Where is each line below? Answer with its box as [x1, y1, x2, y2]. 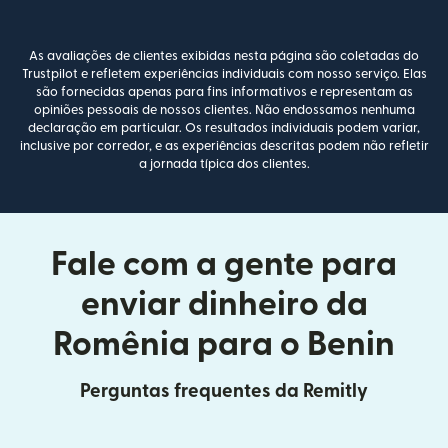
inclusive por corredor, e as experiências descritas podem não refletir [19, 140, 429, 153]
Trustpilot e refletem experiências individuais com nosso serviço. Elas [21, 68, 427, 81]
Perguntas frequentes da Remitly [80, 382, 368, 402]
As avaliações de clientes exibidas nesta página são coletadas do [29, 50, 419, 63]
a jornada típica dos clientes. [138, 158, 310, 171]
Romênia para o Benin [53, 328, 395, 362]
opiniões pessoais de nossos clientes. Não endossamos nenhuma [33, 104, 415, 117]
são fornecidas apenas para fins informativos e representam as [35, 86, 413, 99]
